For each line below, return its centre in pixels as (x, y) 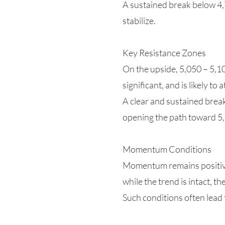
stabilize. (139, 21)
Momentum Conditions (167, 149)
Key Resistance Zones (164, 53)
